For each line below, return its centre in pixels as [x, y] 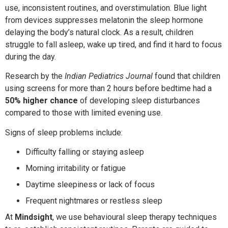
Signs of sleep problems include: [64, 132]
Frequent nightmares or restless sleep [94, 201]
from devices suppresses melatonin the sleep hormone [104, 20]
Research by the [35, 76]
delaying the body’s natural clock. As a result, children [99, 32]
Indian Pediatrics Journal [109, 76]
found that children [187, 76]
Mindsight [34, 217]
